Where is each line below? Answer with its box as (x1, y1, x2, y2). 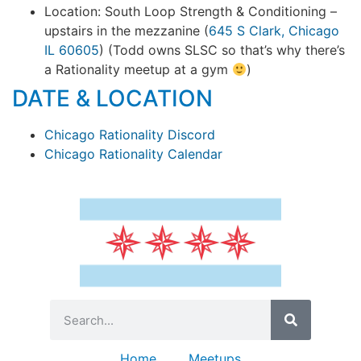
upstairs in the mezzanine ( (44, 23, 209, 39)
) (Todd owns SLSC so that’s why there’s (99, 42, 345, 59)
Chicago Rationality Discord (44, 127, 215, 143)
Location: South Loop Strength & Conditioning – (44, 3, 337, 20)
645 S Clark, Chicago (209, 23, 339, 39)
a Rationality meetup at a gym (44, 61, 232, 78)
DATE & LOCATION (12, 85, 213, 113)
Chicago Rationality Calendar (44, 146, 222, 163)
